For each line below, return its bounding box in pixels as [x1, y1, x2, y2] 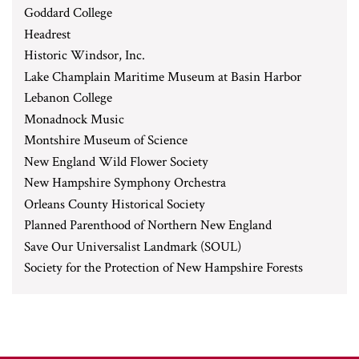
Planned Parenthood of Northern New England [24, 216, 272, 234]
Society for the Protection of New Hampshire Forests [24, 259, 303, 276]
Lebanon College [24, 89, 112, 107]
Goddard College [24, 4, 112, 22]
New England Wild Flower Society [24, 152, 208, 171]
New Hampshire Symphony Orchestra [24, 174, 226, 192]
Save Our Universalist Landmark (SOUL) [24, 237, 241, 256]
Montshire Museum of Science [24, 131, 188, 149]
